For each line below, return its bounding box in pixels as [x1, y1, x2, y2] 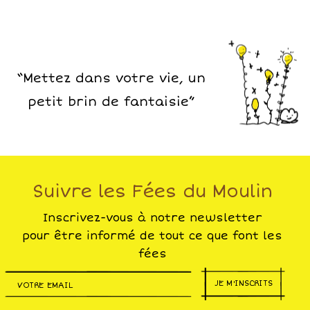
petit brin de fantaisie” [27, 94, 194, 110]
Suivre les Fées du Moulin [32, 181, 273, 203]
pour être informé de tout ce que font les [22, 229, 283, 244]
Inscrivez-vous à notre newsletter [42, 211, 262, 226]
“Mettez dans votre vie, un [16, 71, 206, 86]
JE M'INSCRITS [215, 279, 273, 289]
